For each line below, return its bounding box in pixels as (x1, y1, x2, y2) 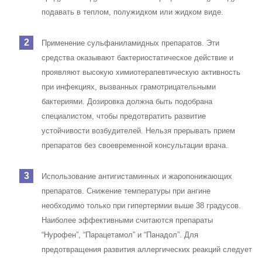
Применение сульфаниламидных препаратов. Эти (42, 39, 220, 47)
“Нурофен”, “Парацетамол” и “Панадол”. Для (42, 230, 199, 239)
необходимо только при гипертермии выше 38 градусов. (42, 201, 242, 210)
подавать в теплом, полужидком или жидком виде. (42, 8, 224, 16)
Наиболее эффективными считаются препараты (42, 216, 213, 225)
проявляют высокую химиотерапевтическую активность (42, 68, 241, 77)
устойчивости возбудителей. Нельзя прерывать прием (42, 126, 236, 135)
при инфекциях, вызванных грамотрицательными (42, 82, 216, 91)
